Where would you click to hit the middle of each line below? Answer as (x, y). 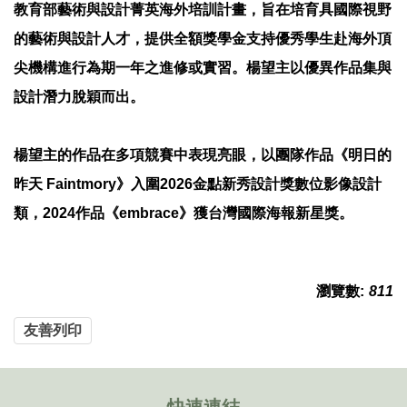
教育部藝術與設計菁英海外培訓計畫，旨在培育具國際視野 (203, 10)
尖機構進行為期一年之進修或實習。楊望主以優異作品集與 (203, 68)
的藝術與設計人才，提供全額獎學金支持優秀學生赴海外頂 (203, 39)
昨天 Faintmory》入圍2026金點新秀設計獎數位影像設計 (198, 184)
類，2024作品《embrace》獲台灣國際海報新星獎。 (184, 213)
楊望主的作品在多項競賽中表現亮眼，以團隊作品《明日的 (203, 155)
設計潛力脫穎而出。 (79, 97)
